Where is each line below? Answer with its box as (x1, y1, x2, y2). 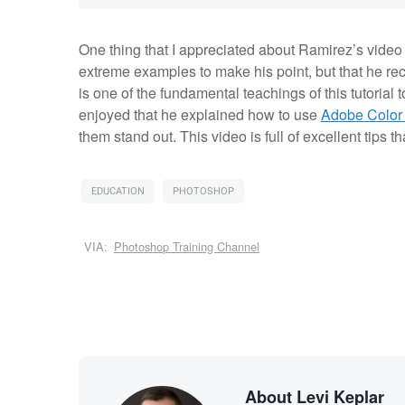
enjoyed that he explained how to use (78, 104, 321, 126)
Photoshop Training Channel (114, 238, 260, 256)
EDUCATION (90, 184, 145, 200)
